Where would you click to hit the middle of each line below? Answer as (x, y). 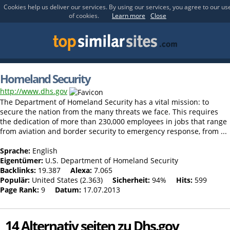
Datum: (68, 189)
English (44, 150)
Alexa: (81, 170)
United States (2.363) (66, 180)
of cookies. (84, 16)
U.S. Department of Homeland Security (111, 160)
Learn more (129, 16)
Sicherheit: (131, 180)
